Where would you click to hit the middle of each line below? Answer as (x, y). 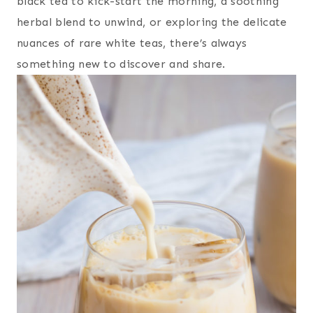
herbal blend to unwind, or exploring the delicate (152, 22)
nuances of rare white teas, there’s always (132, 43)
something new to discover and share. (121, 64)
